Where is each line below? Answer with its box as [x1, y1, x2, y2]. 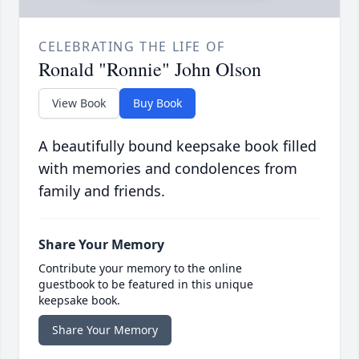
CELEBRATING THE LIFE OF [38, 38, 225, 56]
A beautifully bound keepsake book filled [38, 136, 317, 156]
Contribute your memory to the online [38, 260, 242, 276]
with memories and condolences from [38, 159, 297, 179]
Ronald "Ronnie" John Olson [38, 56, 261, 83]
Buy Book [133, 95, 182, 111]
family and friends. [38, 181, 165, 201]
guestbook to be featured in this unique [38, 276, 253, 292]
